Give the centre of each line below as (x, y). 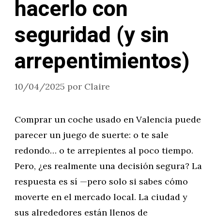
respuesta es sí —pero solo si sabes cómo (101, 181)
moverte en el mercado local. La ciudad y (101, 197)
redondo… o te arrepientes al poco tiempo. (104, 150)
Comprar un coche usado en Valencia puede (108, 119)
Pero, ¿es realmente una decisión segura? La (108, 166)
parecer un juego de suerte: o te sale (92, 135)
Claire (97, 86)
